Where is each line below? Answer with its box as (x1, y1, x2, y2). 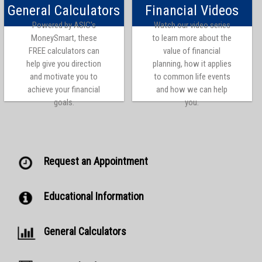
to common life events (153, 71, 230, 82)
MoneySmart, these (30, 33, 97, 44)
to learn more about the (152, 33, 232, 44)
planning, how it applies (152, 58, 232, 70)
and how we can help (156, 84, 228, 95)
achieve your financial (27, 84, 101, 95)
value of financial (163, 46, 221, 57)
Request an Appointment (43, 155, 148, 168)
